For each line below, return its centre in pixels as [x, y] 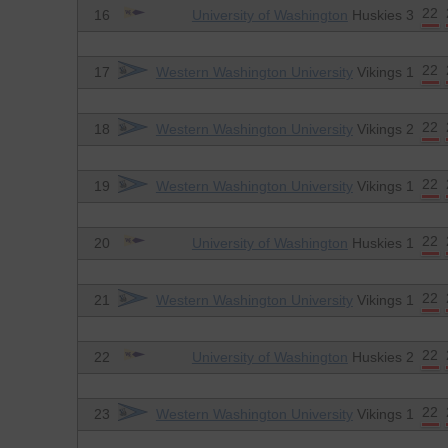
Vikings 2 [383, 129]
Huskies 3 [380, 15]
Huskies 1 [380, 243]
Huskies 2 [380, 357]
